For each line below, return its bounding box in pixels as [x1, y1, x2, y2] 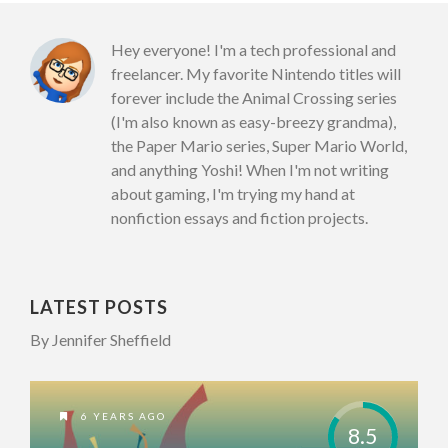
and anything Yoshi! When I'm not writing [110, 160, 389, 180]
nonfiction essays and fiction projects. [110, 208, 368, 228]
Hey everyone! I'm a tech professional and [110, 40, 396, 60]
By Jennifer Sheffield [30, 330, 171, 350]
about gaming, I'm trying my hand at [110, 184, 355, 204]
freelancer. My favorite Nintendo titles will [110, 64, 401, 84]
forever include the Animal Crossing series [110, 88, 397, 108]
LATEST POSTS [30, 296, 168, 319]
